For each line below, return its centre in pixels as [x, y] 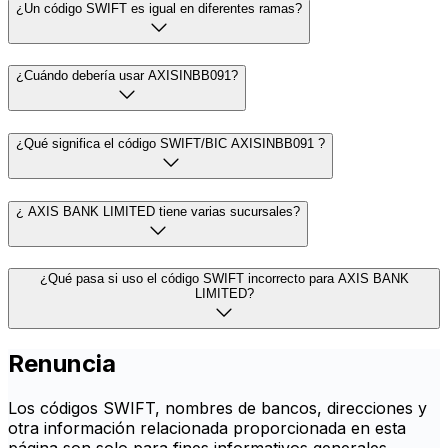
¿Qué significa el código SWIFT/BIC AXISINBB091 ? [170, 143]
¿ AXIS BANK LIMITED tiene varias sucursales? [158, 211]
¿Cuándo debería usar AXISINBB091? [127, 76]
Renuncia [62, 364]
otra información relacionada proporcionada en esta [207, 428]
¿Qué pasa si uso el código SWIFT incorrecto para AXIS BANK [224, 279]
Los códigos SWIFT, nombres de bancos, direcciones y [217, 408]
